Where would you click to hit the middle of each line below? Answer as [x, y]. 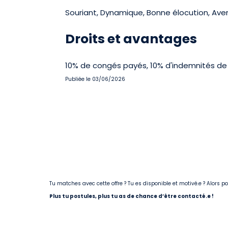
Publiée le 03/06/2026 [95, 79]
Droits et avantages [131, 39]
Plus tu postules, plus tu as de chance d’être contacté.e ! [132, 196]
